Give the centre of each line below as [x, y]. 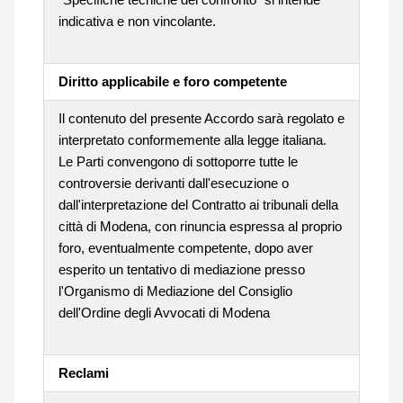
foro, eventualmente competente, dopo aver [185, 247]
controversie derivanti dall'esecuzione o [173, 183]
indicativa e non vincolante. [137, 21]
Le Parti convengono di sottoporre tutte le [178, 161]
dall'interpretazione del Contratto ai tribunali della [198, 204]
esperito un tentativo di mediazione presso [181, 269]
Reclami [83, 372]
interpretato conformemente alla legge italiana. [192, 139]
